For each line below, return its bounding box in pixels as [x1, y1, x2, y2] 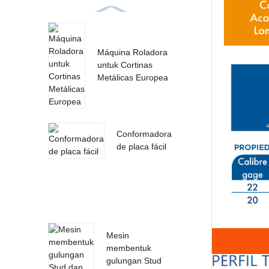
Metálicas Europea [97, 73, 168, 83]
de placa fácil [116, 142, 166, 152]
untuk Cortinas [97, 60, 153, 70]
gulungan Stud [106, 256, 162, 266]
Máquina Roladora [97, 47, 168, 58]
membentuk [106, 243, 151, 253]
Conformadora [116, 129, 172, 139]
